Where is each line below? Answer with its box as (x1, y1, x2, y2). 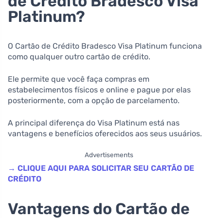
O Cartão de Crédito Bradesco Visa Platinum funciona (8, 41, 202, 51)
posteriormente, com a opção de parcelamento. (8, 95, 180, 105)
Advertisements (85, 150, 133, 159)
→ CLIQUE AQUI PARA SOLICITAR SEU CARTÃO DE (8, 163, 194, 173)
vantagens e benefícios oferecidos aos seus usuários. (8, 128, 202, 138)
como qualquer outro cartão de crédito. (8, 52, 150, 61)
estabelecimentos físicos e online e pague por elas (8, 85, 191, 94)
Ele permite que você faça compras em (8, 74, 149, 84)
